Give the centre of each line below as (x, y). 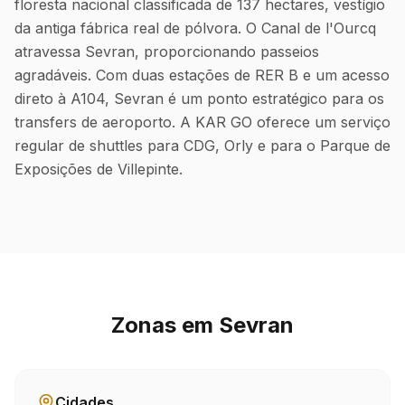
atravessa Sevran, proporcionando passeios (167, 52)
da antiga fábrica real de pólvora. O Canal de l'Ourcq (195, 28)
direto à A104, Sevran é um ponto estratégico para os (199, 99)
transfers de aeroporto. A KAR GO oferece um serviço (202, 122)
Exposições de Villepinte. (99, 169)
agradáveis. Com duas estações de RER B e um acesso (202, 75)
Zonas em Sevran (202, 325)
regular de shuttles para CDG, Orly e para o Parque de (202, 146)
